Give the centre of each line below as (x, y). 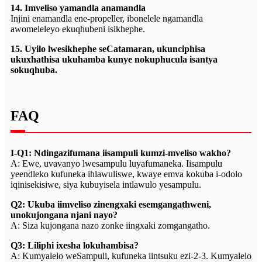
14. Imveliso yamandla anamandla (78, 8)
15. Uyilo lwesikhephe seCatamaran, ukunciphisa (108, 49)
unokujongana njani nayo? (64, 215)
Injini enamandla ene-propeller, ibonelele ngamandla (107, 18)
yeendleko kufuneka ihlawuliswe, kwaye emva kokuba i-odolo (126, 174)
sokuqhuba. (34, 70)
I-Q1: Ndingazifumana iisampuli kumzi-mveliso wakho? (121, 153)
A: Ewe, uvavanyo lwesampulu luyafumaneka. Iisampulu (116, 163)
